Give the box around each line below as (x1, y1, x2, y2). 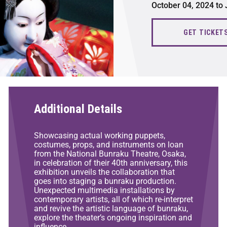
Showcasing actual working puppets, (33, 130, 165, 140)
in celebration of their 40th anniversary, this (33, 158, 187, 168)
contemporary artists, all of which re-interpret (33, 194, 193, 204)
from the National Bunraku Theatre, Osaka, (33, 148, 186, 159)
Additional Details (33, 101, 122, 116)
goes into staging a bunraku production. (33, 176, 176, 186)
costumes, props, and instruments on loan (33, 139, 183, 149)
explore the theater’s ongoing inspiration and (33, 212, 192, 222)
